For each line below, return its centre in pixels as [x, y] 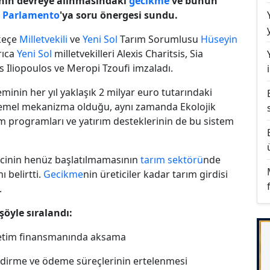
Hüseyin [219, 39]
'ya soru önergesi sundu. [119, 15]
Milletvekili [43, 39]
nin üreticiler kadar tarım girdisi [155, 174]
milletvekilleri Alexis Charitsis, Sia [127, 53]
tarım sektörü [172, 159]
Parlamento [31, 15]
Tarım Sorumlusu [159, 39]
